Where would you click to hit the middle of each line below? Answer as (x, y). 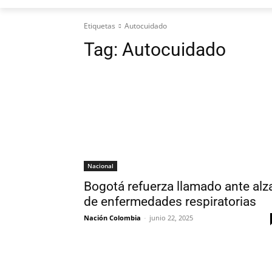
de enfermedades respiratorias (170, 201)
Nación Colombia (112, 217)
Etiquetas (100, 25)
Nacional (100, 165)
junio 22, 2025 (171, 217)
